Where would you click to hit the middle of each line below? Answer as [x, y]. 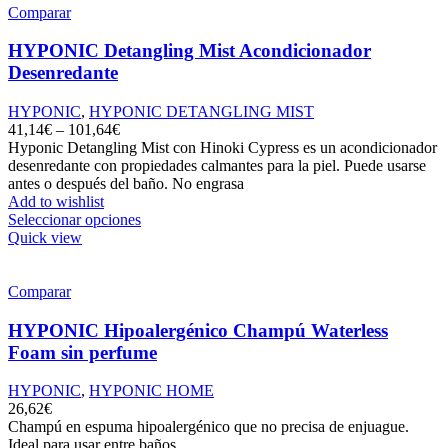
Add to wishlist [56, 201]
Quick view [45, 237]
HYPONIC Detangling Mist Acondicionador [189, 51]
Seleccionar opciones [74, 219]
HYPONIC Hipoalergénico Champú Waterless [198, 330]
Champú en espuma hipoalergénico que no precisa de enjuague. [208, 427]
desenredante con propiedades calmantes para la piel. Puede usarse [217, 165]
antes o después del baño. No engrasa [126, 183]
